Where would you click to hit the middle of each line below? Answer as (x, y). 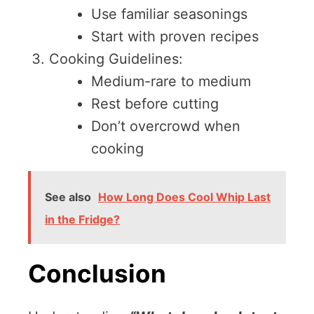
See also (68, 197)
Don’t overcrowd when (166, 127)
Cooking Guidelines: (116, 59)
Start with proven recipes (175, 37)
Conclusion (97, 274)
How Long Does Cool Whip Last (184, 197)
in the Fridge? (82, 220)
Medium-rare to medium (171, 82)
